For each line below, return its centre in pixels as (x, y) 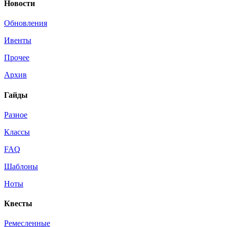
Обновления (26, 23)
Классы (17, 132)
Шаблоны (21, 166)
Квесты (18, 204)
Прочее (17, 58)
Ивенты (18, 41)
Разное (16, 115)
